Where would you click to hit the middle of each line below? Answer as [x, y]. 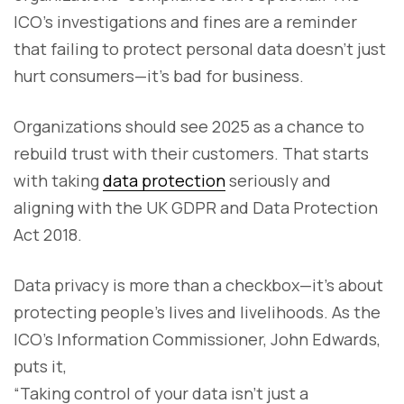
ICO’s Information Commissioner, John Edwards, [197, 339]
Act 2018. [48, 234]
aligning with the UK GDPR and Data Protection [196, 207]
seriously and [278, 180]
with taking [58, 180]
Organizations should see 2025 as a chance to [189, 126]
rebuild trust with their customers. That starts [191, 153]
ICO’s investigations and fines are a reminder [185, 21]
